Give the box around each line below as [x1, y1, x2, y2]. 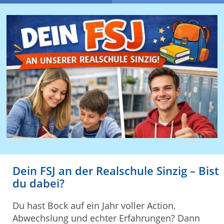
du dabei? [12, 175, 64, 191]
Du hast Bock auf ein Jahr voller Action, [12, 199, 175, 212]
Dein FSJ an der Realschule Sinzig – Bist [12, 163, 219, 178]
